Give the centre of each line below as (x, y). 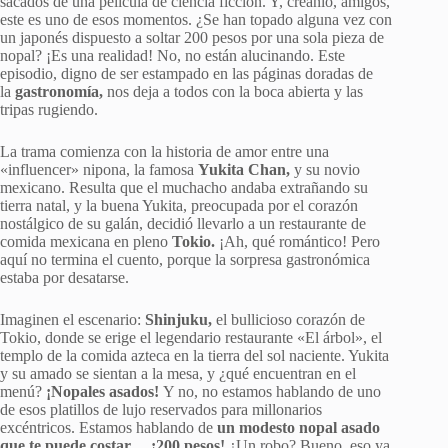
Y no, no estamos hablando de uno (270, 392)
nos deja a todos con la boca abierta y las (233, 92)
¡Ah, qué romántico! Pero (297, 242)
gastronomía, (59, 92)
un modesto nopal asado (298, 428)
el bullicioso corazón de (288, 320)
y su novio (325, 170)
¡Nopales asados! (102, 392)
